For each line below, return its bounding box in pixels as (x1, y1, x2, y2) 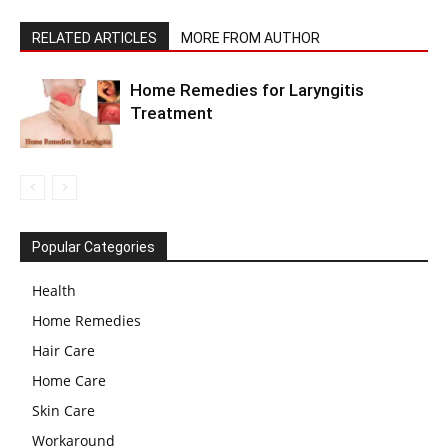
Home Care (32, 371, 106, 390)
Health (32, 281, 76, 300)
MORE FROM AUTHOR (181, 30, 320, 46)
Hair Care (32, 341, 95, 360)
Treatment (130, 103, 213, 123)
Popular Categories (32, 239, 155, 255)
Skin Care (32, 401, 95, 420)
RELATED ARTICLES (32, 30, 157, 46)
